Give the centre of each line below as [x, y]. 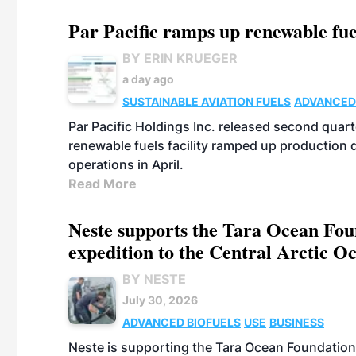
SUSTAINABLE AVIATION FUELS [207, 101]
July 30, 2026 [160, 300]
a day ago [148, 79]
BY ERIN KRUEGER [180, 58]
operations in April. [126, 164]
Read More [103, 184]
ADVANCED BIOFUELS [182, 322]
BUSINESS [297, 322]
